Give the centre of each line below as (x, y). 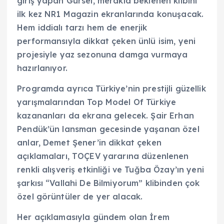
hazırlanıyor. (42, 68)
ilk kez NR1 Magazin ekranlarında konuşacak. (110, 14)
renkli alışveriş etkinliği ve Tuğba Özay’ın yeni (110, 169)
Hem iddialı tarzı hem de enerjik (82, 27)
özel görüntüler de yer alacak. (80, 196)
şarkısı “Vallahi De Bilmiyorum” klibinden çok (108, 183)
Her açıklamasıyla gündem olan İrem (93, 217)
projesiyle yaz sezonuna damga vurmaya (102, 54)
